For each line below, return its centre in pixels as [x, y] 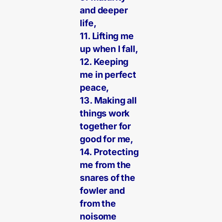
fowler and [102, 191]
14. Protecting [109, 152]
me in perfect [108, 75]
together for [106, 126]
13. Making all [108, 101]
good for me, [107, 139]
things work [105, 113]
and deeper [104, 10]
